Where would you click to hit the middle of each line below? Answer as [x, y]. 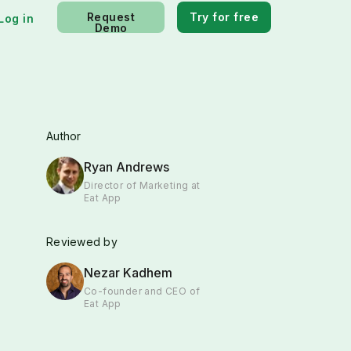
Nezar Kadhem [128, 273]
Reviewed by [82, 242]
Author [64, 136]
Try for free [224, 17]
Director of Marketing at [142, 185]
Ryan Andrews [127, 167]
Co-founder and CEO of [142, 291]
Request [111, 17]
